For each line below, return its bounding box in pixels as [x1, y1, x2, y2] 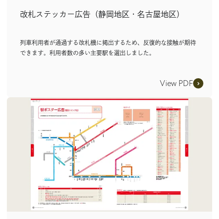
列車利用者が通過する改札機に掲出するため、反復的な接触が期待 [20, 40, 196, 46]
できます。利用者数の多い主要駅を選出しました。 [20, 50, 155, 56]
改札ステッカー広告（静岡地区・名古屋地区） [20, 10, 184, 19]
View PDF [160, 78, 193, 89]
